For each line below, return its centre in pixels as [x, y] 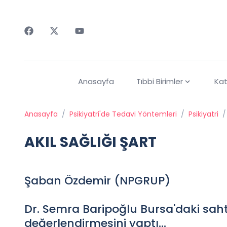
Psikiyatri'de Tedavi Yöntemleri [123, 114]
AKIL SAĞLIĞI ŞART [90, 142]
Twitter [64, 41]
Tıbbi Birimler [159, 82]
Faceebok [44, 41]
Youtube [91, 41]
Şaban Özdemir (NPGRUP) [97, 181]
